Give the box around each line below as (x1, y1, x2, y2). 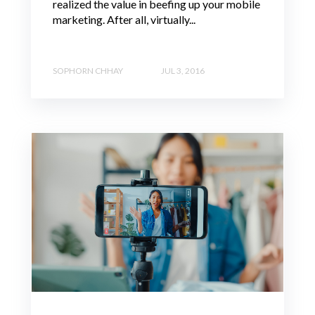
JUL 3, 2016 (161, 65, 205, 77)
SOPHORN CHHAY (53, 65, 123, 77)
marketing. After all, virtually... (53, 12, 195, 26)
